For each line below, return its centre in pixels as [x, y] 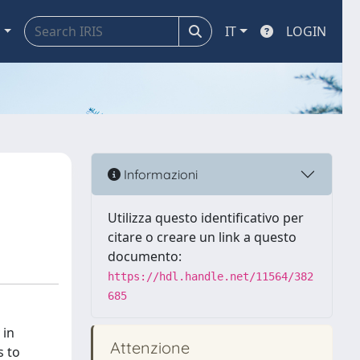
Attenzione [148, 348]
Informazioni [159, 174]
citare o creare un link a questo [202, 237]
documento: [145, 256]
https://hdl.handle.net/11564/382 [211, 276]
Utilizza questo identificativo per [206, 218]
